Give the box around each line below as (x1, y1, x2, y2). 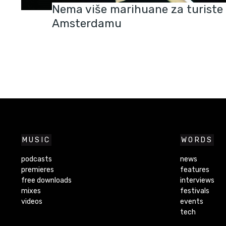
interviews (180, 176, 214, 185)
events (180, 197, 203, 206)
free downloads (21, 176, 72, 185)
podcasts (21, 155, 52, 164)
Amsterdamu (51, 17, 122, 31)
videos (21, 197, 42, 206)
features (180, 165, 209, 175)
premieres (21, 165, 54, 175)
